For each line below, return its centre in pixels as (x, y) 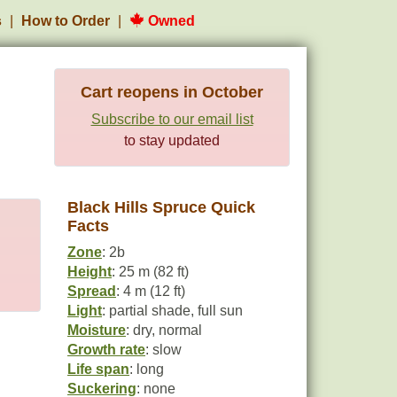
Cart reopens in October (172, 92)
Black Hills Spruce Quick (161, 207)
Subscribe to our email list (172, 119)
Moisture (97, 330)
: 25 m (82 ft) (150, 272)
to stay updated (172, 140)
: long (147, 369)
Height (90, 272)
